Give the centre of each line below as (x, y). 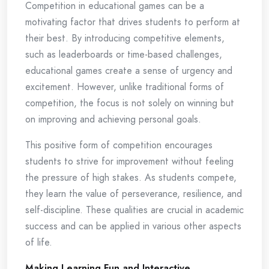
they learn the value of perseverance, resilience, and (134, 194)
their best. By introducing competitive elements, (125, 38)
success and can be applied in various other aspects (133, 226)
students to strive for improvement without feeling (129, 161)
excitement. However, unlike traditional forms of (125, 87)
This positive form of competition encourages (119, 145)
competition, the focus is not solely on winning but (130, 103)
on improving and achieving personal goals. (113, 119)
